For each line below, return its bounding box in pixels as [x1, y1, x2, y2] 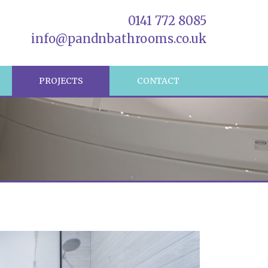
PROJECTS [38, 75, 83, 86]
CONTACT [137, 75, 180, 86]
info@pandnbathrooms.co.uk [31, 31, 207, 46]
